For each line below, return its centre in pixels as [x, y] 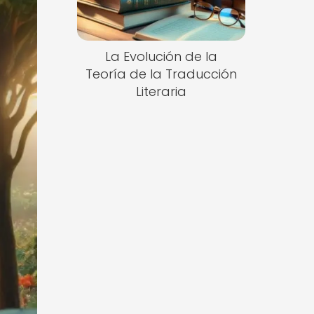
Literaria [161, 92]
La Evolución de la [161, 57]
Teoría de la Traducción [161, 74]
